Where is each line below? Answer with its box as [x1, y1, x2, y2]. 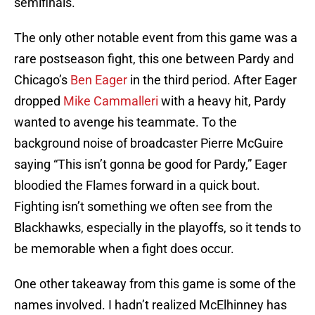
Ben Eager [70, 72, 127, 88]
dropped [14, 94, 63, 109]
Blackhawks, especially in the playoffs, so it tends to [14, 220, 301, 236]
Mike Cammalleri [63, 94, 158, 109]
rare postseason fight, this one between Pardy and [14, 51, 294, 67]
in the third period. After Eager [127, 72, 297, 88]
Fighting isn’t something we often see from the [14, 199, 273, 214]
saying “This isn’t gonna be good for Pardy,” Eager [14, 157, 287, 172]
